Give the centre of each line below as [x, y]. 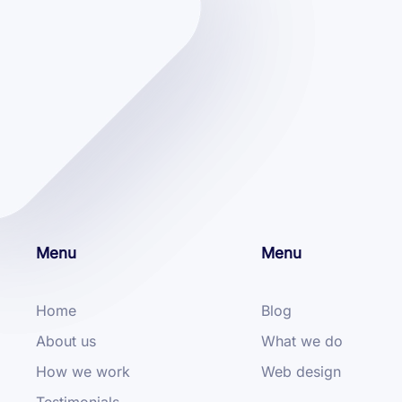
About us [66, 341]
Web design [301, 371]
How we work [83, 371]
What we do [301, 341]
